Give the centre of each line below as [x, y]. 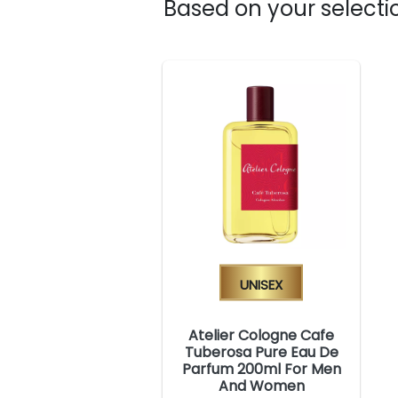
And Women [261, 386]
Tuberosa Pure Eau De [261, 352]
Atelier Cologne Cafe [261, 335]
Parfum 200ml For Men [261, 369]
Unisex [261, 283]
